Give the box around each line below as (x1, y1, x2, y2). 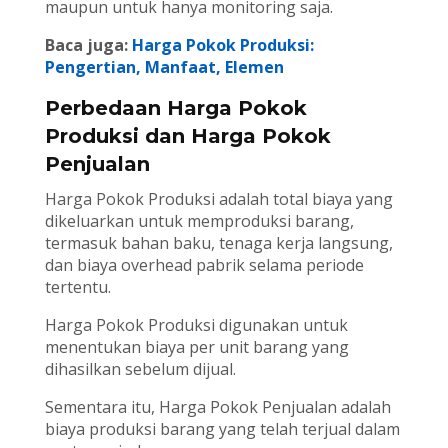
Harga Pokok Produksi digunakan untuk (44, 314, 348, 337)
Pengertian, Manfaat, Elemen (44, 56, 284, 79)
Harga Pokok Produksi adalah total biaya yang (44, 188, 393, 211)
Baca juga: (44, 34, 132, 57)
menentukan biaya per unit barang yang (44, 336, 349, 359)
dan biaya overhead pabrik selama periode (44, 254, 364, 277)
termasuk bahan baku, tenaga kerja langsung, (44, 232, 393, 255)
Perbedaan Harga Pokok (44, 96, 307, 121)
